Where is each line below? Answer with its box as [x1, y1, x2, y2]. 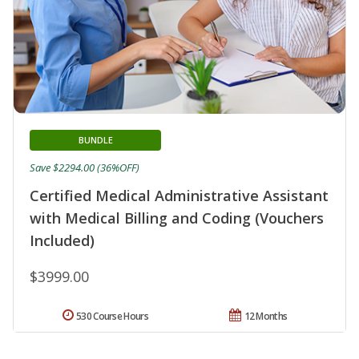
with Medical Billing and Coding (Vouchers [30, 208, 324, 228]
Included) [30, 230, 95, 250]
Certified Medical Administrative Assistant [30, 185, 329, 205]
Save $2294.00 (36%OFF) [30, 159, 139, 175]
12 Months [244, 309, 288, 323]
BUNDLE [78, 133, 113, 146]
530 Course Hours [76, 309, 148, 323]
